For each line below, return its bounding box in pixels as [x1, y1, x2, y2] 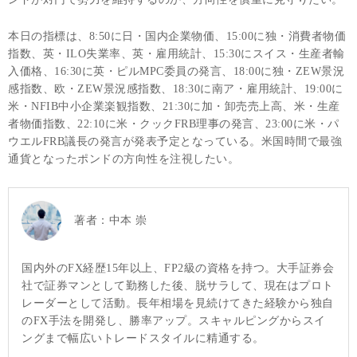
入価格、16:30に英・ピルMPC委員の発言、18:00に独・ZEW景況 [8, 65, 344, 78]
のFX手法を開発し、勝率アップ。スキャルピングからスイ [22, 315, 326, 328]
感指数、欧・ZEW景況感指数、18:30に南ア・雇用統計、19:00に [8, 83, 343, 96]
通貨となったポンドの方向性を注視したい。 [8, 153, 239, 166]
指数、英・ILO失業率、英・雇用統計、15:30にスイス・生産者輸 [8, 48, 345, 61]
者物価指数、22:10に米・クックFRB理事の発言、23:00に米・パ [8, 118, 339, 131]
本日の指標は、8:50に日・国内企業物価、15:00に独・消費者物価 [8, 30, 346, 43]
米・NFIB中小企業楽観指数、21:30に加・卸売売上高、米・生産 [8, 100, 340, 113]
